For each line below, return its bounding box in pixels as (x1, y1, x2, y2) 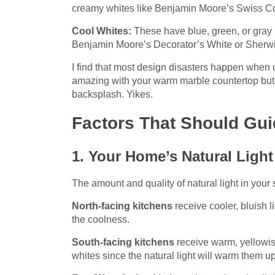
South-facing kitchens (72, 237, 174, 248)
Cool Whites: (72, 26, 131, 37)
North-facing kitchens (72, 201, 172, 212)
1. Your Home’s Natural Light (72, 148, 273, 165)
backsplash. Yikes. (72, 89, 153, 100)
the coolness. (72, 214, 130, 225)
